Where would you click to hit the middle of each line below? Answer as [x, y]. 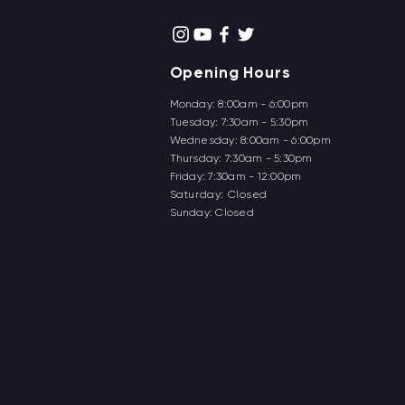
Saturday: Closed [219, 194]
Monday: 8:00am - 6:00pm [239, 104]
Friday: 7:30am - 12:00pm [235, 176]
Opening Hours [230, 72]
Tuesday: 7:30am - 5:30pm [239, 122]
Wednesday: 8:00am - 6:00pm [250, 140]
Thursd [188, 158]
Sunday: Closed [212, 212]
